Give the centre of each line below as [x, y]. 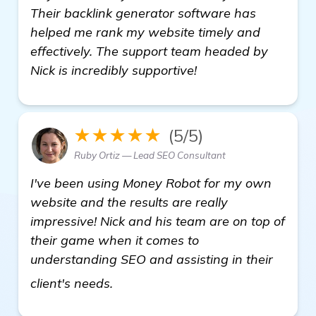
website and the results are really [129, 202]
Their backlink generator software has [143, 13]
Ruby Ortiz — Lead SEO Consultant [150, 155]
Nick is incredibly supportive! [114, 70]
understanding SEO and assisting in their [152, 259]
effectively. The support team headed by [149, 51]
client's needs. [73, 283]
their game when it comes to [115, 240]
